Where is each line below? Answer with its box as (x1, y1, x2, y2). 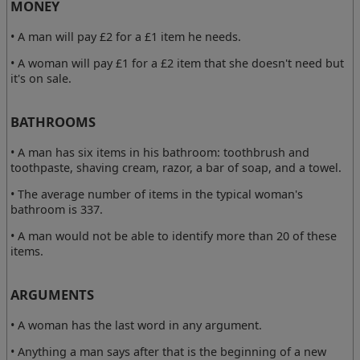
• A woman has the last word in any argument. (10, 317, 263, 333)
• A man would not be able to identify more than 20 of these (10, 228, 337, 244)
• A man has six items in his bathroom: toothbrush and (10, 144, 310, 160)
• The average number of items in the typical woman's (10, 186, 304, 202)
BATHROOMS (10, 112, 96, 132)
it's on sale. (10, 70, 72, 86)
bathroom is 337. (10, 201, 104, 217)
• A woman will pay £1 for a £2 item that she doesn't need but (10, 55, 345, 71)
